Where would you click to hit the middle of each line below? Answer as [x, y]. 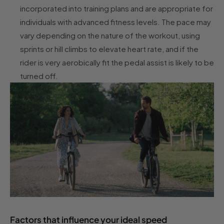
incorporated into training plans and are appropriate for [116, 8]
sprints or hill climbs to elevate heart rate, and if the [109, 49]
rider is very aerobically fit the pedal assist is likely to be [117, 62]
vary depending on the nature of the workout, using [110, 35]
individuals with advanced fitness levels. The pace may [115, 22]
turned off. [39, 76]
